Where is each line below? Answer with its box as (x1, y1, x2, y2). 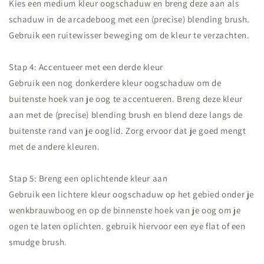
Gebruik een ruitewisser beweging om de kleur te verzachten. (9, 29, 250, 41)
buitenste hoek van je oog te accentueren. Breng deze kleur (9, 93, 243, 104)
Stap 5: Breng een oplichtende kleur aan (9, 173, 168, 184)
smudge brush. (9, 236, 67, 247)
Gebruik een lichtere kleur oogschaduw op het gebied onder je (9, 189, 255, 200)
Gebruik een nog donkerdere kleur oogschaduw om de (9, 77, 222, 88)
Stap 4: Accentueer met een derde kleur (9, 61, 163, 72)
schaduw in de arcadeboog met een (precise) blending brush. (9, 14, 250, 25)
